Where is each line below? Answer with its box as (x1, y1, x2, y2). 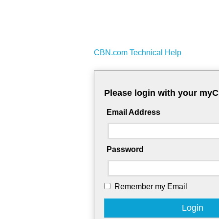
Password (107, 145, 144, 154)
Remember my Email (114, 182, 187, 191)
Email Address (107, 108, 160, 117)
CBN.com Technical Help (94, 48, 181, 57)
